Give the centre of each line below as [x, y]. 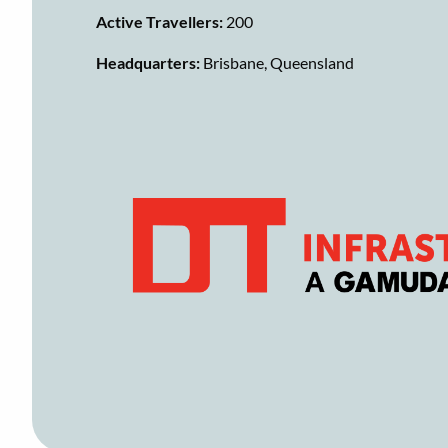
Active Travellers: [159, 21]
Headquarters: [149, 62]
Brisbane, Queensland [278, 62]
